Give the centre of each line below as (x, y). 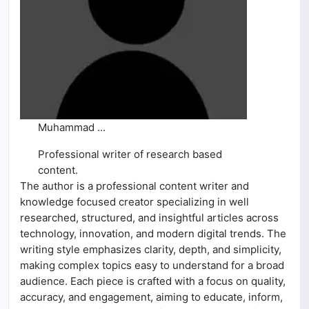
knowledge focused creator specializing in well (134, 202)
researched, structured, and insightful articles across (149, 218)
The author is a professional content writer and (134, 186)
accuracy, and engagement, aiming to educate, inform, (151, 297)
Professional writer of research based (130, 154)
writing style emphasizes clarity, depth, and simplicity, (151, 250)
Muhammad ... (72, 128)
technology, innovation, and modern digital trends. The (153, 234)
